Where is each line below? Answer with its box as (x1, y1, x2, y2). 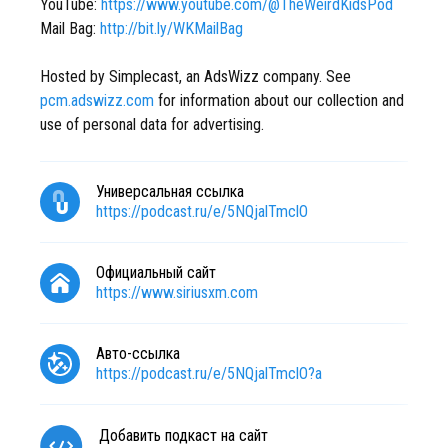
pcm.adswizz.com (40, 91, 154, 110)
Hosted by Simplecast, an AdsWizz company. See (40, 67, 351, 86)
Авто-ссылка (96, 344, 180, 363)
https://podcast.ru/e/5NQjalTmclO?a (96, 364, 322, 383)
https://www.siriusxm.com (96, 283, 258, 302)
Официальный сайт (96, 263, 216, 282)
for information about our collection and (154, 91, 404, 110)
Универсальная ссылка (96, 182, 244, 201)
